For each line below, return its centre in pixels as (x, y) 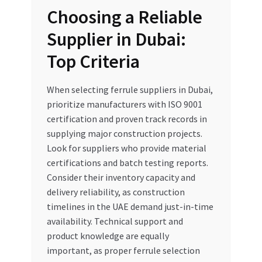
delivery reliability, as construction (116, 192)
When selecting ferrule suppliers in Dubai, (130, 90)
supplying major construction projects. (124, 134)
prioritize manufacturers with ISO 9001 (124, 104)
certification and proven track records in (127, 119)
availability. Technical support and (115, 221)
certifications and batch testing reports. (127, 163)
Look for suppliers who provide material (126, 148)
